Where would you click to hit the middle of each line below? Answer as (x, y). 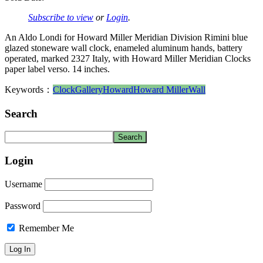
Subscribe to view (61, 17)
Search (21, 113)
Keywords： (29, 89)
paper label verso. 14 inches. (57, 69)
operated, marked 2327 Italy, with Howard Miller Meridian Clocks (128, 58)
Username (23, 184)
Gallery (89, 89)
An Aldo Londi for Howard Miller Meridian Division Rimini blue (126, 37)
